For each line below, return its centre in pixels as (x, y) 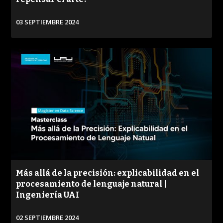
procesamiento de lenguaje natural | (92, 184)
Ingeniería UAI (48, 195)
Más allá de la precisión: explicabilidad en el (108, 173)
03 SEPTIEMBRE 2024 (48, 22)
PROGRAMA (39, 204)
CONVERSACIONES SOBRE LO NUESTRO (77, 215)
